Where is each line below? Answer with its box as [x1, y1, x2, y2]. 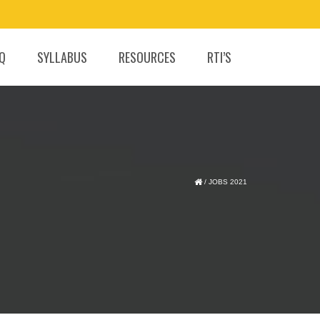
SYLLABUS [37, 48, 87, 66]
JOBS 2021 [209, 178, 247, 186]
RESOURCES [119, 48, 176, 66]
